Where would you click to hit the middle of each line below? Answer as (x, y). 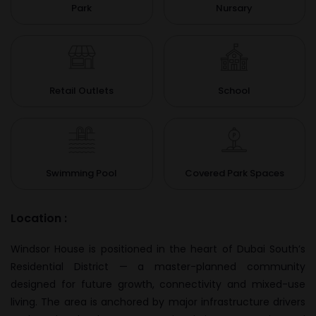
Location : (39, 218)
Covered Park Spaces (234, 173)
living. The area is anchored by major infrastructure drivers (158, 302)
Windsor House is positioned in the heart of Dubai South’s (158, 249)
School (235, 91)
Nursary (235, 8)
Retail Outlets (82, 91)
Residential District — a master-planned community (158, 267)
